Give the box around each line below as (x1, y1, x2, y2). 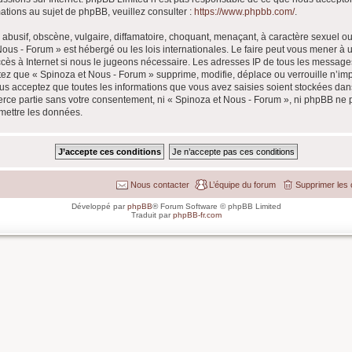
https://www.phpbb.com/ (194, 5, 295, 17)
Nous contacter (130, 179, 189, 189)
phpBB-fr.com (172, 210, 222, 219)
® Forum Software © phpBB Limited (152, 201, 281, 211)
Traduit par (130, 210, 173, 219)
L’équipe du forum (209, 179, 276, 189)
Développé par (71, 201, 127, 211)
